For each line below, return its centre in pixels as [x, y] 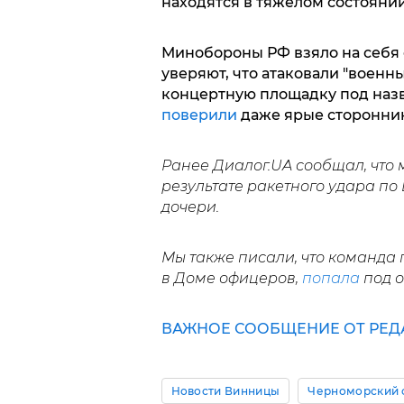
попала [331, 279]
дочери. [190, 207]
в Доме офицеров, [231, 279]
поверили [199, 115]
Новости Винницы [225, 391]
